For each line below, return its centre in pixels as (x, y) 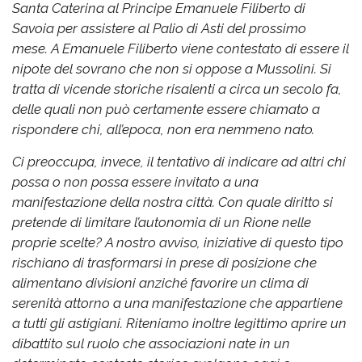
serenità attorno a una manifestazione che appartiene (177, 303)
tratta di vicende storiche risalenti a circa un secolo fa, (177, 89)
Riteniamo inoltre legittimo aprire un (236, 324)
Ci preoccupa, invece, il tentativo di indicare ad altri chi (179, 162)
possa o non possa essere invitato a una (135, 182)
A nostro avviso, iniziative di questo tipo (224, 243)
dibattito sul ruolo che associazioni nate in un (151, 344)
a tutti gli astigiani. (69, 324)
